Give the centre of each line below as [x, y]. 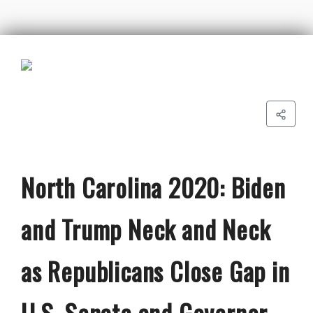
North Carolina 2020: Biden [153, 187]
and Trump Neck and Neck [146, 229]
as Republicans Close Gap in [155, 271]
